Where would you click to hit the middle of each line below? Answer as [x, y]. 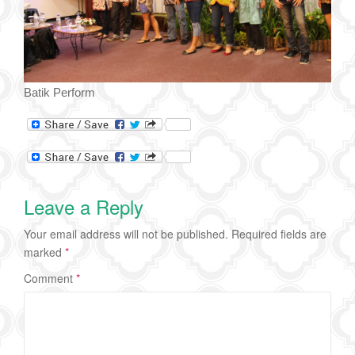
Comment [50, 278]
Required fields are [279, 233]
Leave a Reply [84, 206]
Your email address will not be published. [126, 233]
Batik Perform [59, 92]
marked [44, 252]
